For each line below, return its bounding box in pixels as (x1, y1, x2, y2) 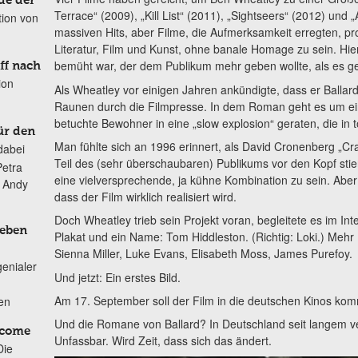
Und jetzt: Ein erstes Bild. (54, 268, 181, 285)
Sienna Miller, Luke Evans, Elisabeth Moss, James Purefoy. (54, 245, 352, 262)
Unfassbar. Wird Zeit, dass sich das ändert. (54, 332, 272, 349)
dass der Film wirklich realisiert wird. (54, 188, 237, 205)
